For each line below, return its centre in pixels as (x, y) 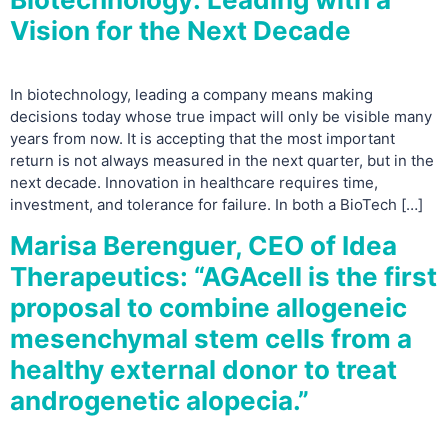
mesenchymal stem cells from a (211, 338)
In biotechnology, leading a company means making (191, 94)
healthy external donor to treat (203, 369)
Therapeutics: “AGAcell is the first (223, 276)
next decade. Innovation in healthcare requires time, (194, 182)
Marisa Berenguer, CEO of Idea (203, 245)
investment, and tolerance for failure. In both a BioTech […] (216, 204)
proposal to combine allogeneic (208, 307)
